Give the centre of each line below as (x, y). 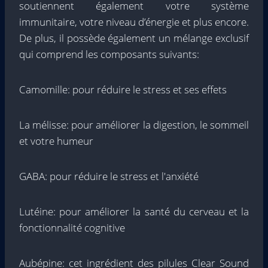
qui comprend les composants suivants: (109, 54)
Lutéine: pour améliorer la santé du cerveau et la (134, 211)
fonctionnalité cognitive (72, 228)
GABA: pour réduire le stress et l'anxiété (109, 176)
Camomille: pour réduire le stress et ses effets (123, 89)
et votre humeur (56, 141)
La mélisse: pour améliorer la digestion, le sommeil (134, 125)
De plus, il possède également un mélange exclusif (134, 38)
